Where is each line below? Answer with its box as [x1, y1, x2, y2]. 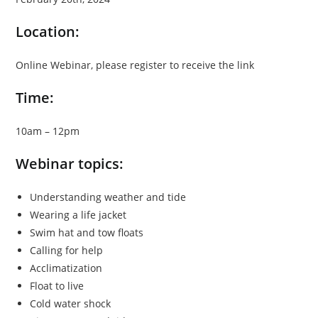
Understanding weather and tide [30, 190, 187, 204]
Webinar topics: [16, 153, 124, 173]
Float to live [30, 278, 84, 292]
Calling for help [30, 243, 104, 257]
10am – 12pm [16, 124, 80, 138]
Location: [16, 21, 80, 41]
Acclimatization [30, 261, 103, 275]
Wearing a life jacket [30, 207, 127, 221]
